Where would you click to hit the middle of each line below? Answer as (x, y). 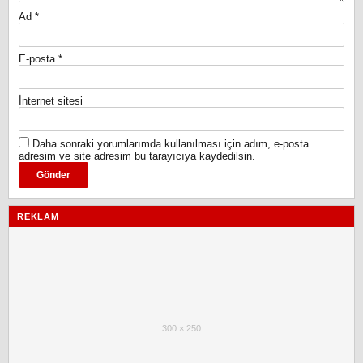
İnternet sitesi (51, 100)
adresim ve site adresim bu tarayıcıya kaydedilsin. (137, 156)
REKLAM (38, 216)
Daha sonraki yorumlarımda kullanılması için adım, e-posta (171, 143)
